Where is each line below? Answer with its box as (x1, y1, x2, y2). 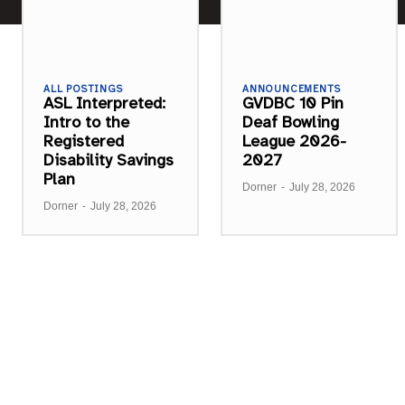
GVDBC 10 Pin (242, 92, 344, 113)
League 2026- (242, 130, 346, 151)
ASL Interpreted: (43, 92, 165, 113)
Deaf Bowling (242, 111, 339, 132)
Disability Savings (43, 149, 174, 170)
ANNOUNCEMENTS (242, 82, 341, 95)
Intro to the (43, 111, 129, 132)
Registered (43, 130, 124, 151)
